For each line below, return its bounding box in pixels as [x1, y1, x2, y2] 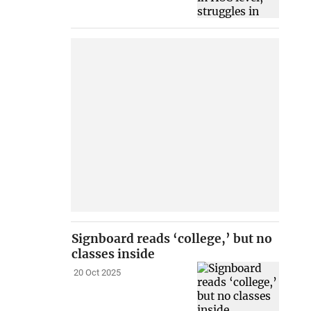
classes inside [72, 246, 155, 262]
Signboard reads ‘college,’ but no [72, 231, 273, 247]
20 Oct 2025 [73, 267, 121, 278]
